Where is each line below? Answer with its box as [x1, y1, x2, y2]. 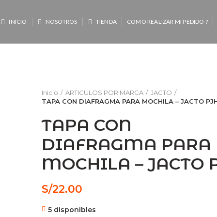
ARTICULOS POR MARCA [65, 89, 144, 96]
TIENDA [95, 18, 117, 25]
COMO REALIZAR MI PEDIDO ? [126, 18, 208, 25]
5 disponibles [48, 205, 96, 214]
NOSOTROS [45, 18, 77, 25]
